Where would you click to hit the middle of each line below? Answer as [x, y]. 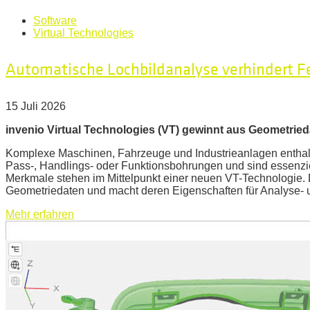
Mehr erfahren [40, 214]
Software [55, 20]
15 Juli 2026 [36, 106]
